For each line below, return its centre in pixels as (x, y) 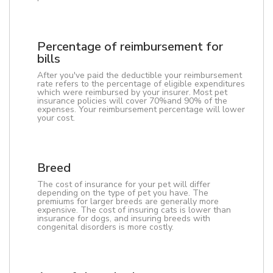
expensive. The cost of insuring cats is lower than (134, 210)
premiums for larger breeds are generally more (128, 201)
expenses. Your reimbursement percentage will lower (141, 109)
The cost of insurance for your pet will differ (124, 184)
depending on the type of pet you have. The (123, 193)
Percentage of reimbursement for (130, 47)
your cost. (56, 118)
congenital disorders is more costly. (105, 227)
